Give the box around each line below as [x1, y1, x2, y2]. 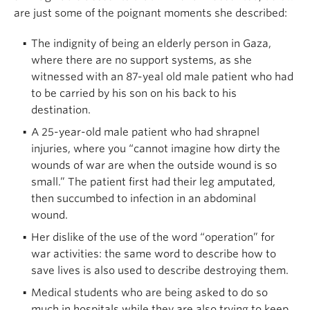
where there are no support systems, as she [31, 53, 252, 66]
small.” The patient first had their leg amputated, [31, 175, 275, 188]
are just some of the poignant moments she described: [14, 6, 287, 19]
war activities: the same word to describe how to [31, 247, 276, 260]
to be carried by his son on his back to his [31, 86, 237, 100]
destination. [31, 103, 91, 116]
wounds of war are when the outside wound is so [31, 158, 277, 172]
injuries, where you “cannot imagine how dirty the [31, 142, 280, 155]
